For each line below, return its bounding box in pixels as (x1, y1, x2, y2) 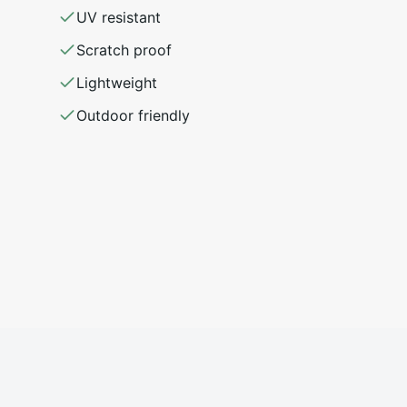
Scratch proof (76, 41, 172, 60)
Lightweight (76, 74, 157, 93)
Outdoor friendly (76, 106, 190, 125)
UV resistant (76, 8, 161, 27)
